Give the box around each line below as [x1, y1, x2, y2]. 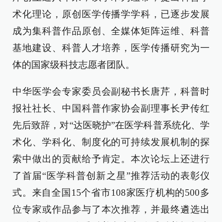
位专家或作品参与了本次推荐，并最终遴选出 [12, 204, 210, 215]
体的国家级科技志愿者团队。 [12, 59, 135, 70]
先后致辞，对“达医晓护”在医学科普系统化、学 [12, 120, 210, 130]
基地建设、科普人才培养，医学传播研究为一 [12, 43, 210, 53]
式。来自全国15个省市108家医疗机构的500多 [12, 187, 210, 198]
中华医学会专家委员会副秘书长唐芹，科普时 [12, 86, 210, 97]
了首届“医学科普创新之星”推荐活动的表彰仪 [12, 170, 210, 181]
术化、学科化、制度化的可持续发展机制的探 [12, 137, 210, 147]
